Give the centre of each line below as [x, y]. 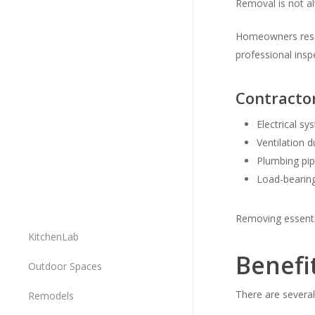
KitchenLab [53, 237]
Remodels [51, 296]
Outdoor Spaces [65, 266]
